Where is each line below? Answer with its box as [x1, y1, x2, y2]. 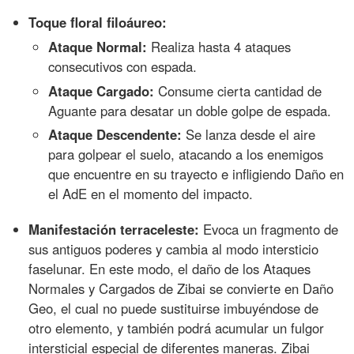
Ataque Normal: [48, 36, 148, 56]
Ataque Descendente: [48, 125, 183, 145]
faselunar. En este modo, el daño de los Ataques [28, 259, 311, 279]
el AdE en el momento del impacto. [48, 184, 254, 204]
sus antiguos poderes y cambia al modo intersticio [28, 239, 319, 259]
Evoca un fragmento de [199, 220, 339, 239]
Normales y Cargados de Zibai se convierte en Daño [28, 279, 334, 299]
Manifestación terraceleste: [28, 220, 200, 239]
